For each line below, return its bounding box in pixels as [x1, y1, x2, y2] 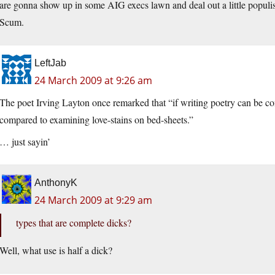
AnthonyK [34, 177, 77, 188]
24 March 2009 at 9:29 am [34, 193, 152, 207]
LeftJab [34, 58, 66, 69]
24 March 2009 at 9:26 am [34, 74, 152, 88]
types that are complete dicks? [16, 216, 131, 230]
